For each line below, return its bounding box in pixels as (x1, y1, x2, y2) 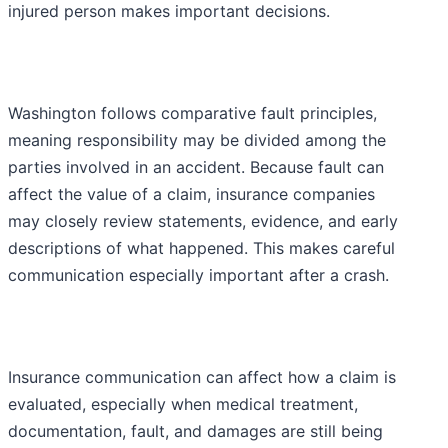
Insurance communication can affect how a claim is (8, 366, 396, 387)
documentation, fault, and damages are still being (8, 420, 383, 441)
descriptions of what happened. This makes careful (8, 237, 395, 258)
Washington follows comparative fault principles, (8, 102, 377, 123)
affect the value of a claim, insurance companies (8, 183, 375, 204)
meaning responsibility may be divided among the (8, 129, 386, 150)
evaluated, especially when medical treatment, (8, 393, 358, 414)
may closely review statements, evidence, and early (8, 210, 398, 231)
